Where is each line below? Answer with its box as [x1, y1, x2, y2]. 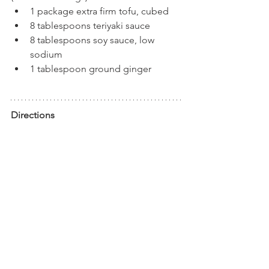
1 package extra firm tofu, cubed [30, 5, 169, 17]
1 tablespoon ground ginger [30, 63, 151, 75]
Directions [11, 109, 55, 121]
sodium [30, 49, 62, 61]
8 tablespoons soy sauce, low [30, 34, 157, 46]
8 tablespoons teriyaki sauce [30, 20, 150, 32]
